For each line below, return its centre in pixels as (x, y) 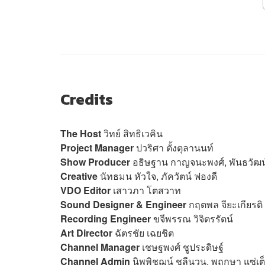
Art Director (86, 232)
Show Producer (95, 161)
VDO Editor (85, 190)
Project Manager (97, 147)
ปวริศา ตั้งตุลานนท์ (174, 147)
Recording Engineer (106, 218)
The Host (82, 133)
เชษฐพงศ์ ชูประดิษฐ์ (183, 247)
